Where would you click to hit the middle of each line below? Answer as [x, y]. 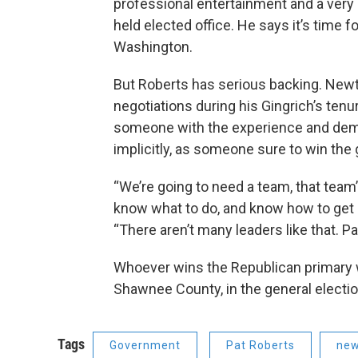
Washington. [155, 47]
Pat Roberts [261, 346]
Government [145, 346]
